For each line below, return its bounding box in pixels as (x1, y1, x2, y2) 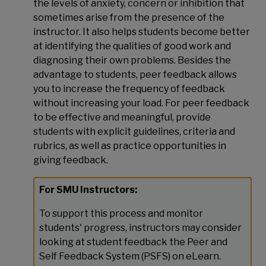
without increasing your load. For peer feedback (33, 97, 249, 109)
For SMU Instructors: (39, 184, 137, 195)
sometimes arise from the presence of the (33, 12, 224, 23)
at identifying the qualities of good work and (33, 40, 231, 52)
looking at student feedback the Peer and (39, 236, 227, 248)
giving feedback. (33, 154, 108, 166)
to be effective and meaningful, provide (33, 112, 211, 123)
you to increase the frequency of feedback (33, 83, 225, 94)
